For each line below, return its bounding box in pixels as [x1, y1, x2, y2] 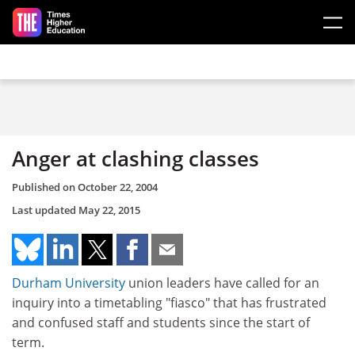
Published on [12, 179, 78, 194]
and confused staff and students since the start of [12, 313, 310, 331]
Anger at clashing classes [12, 144, 259, 173]
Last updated [12, 202, 78, 217]
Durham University [12, 273, 125, 292]
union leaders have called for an [125, 273, 319, 292]
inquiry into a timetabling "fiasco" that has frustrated [12, 293, 326, 311]
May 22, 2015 [78, 202, 140, 217]
